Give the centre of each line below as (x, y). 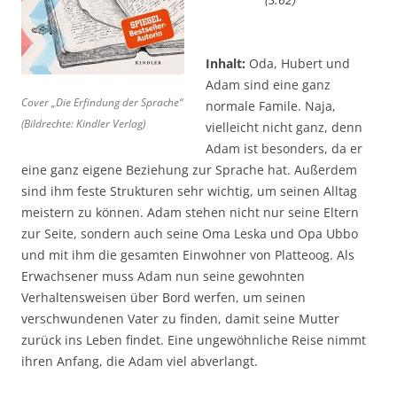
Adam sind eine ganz (268, 84)
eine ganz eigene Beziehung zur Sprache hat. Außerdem (189, 169)
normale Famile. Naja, (271, 105)
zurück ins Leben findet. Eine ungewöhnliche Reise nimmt (194, 339)
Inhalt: (226, 63)
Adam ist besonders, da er (284, 148)
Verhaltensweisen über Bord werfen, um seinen (163, 297)
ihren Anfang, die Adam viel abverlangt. (140, 361)
